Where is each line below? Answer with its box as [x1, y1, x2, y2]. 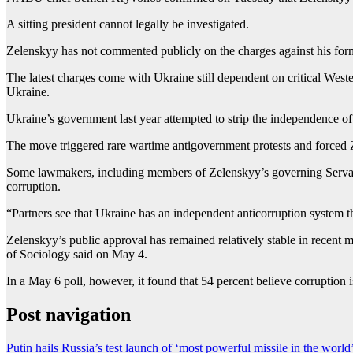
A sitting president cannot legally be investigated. [6, 17, 249, 32]
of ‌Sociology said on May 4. [6, 247, 147, 262]
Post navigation [6, 304, 131, 325]
